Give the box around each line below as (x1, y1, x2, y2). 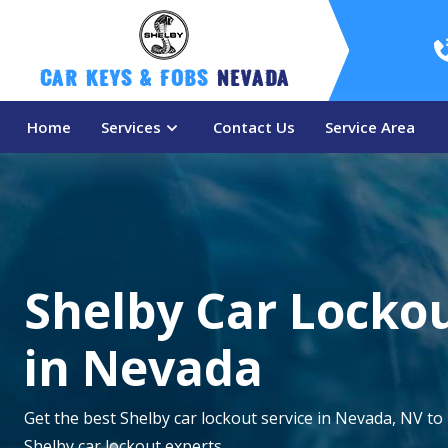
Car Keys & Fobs (39, 72, 216, 92)
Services (101, 117, 161, 137)
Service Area (325, 117, 415, 137)
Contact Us (213, 117, 295, 137)
